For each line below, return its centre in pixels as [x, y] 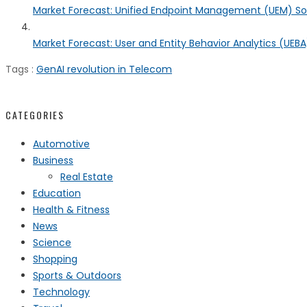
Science [52, 243]
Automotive [61, 144]
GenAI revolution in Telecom [104, 70]
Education [57, 194]
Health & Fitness [71, 210]
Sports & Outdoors [77, 276]
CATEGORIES [35, 114]
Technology [61, 292]
